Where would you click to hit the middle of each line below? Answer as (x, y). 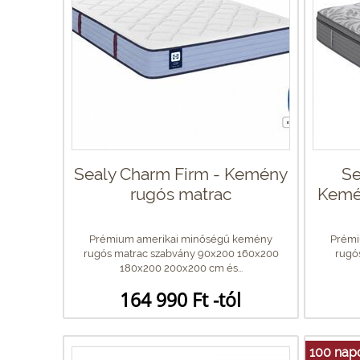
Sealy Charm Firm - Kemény (181, 174)
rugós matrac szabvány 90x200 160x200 (181, 253)
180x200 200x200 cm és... (181, 268)
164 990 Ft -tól (180, 299)
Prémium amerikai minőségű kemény (181, 239)
